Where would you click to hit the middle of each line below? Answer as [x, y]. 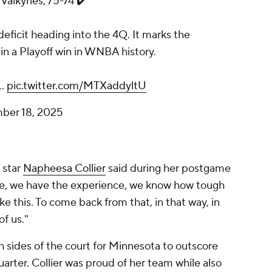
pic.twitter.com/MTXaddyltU [76, 86]
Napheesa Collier [64, 169]
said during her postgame [168, 169]
